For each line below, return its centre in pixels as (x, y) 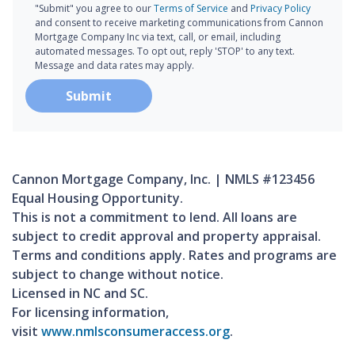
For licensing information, (90, 312)
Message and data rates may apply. (114, 65)
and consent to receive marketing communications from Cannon (179, 22)
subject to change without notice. (118, 274)
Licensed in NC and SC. (80, 293)
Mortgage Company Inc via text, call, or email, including (157, 36)
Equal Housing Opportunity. (97, 198)
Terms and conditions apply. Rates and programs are (174, 255)
